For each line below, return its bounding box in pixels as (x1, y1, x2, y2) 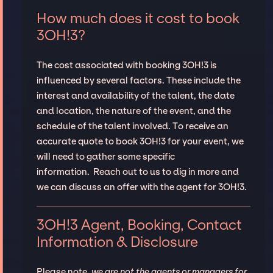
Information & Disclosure (36, 233, 198, 250)
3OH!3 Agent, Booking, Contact (36, 216, 242, 233)
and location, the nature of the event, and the (36, 105, 231, 117)
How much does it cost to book (36, 10, 239, 27)
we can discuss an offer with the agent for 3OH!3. (36, 182, 249, 193)
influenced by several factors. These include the (36, 75, 241, 87)
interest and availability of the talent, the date (36, 90, 235, 102)
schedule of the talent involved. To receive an (36, 121, 229, 132)
